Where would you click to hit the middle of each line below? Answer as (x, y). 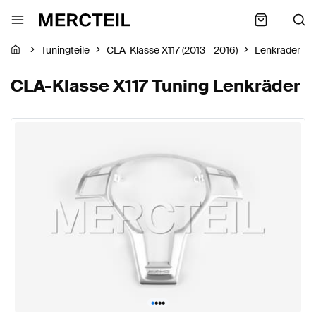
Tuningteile (65, 50)
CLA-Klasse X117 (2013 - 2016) (172, 50)
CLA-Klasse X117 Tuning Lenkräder (156, 86)
